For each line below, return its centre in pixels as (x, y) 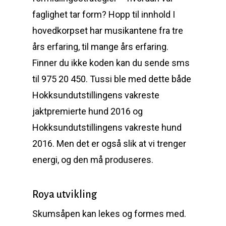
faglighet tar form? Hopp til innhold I (104, 14)
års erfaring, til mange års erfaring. (100, 47)
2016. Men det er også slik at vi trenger (109, 144)
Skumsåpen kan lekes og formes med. (109, 214)
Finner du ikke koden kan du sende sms (111, 63)
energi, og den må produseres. (93, 160)
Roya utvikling (65, 194)
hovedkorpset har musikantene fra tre (108, 31)
